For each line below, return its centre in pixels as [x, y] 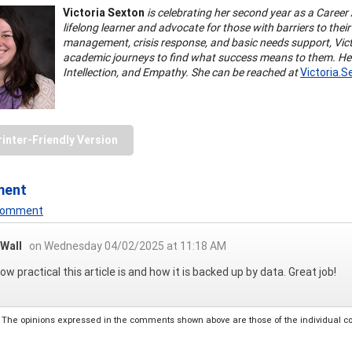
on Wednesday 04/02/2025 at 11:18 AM [128, 246]
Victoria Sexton [104, 12]
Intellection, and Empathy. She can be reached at [180, 72]
